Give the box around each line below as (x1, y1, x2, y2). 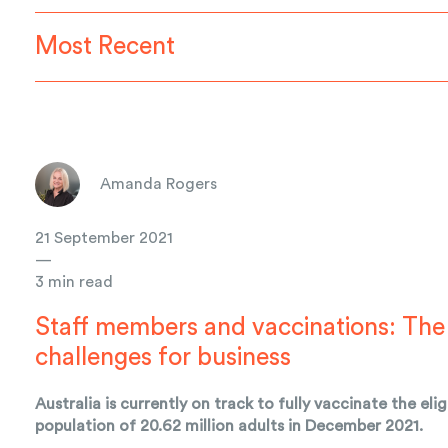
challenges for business (35, 344, 292, 370)
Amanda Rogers (100, 176, 218, 193)
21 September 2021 (35, 229, 174, 246)
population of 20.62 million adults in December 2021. (35, 417, 424, 434)
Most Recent (35, 33, 175, 59)
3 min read (35, 273, 114, 290)
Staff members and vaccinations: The (35, 314, 446, 340)
